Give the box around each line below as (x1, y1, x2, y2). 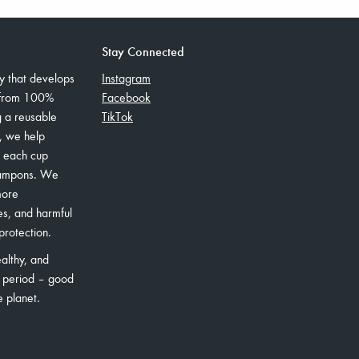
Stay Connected (102, 42, 184, 59)
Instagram (102, 70, 151, 86)
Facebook (102, 89, 151, 105)
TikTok (102, 108, 133, 124)
